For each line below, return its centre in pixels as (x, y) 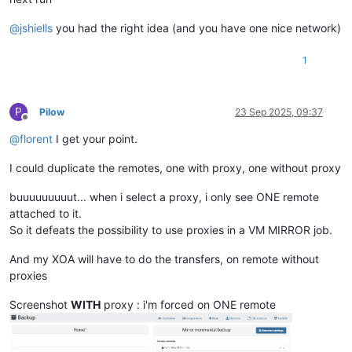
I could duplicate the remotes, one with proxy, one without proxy (175, 168)
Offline (39, 123)
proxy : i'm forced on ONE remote (188, 305)
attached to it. (46, 214)
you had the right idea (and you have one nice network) (197, 28)
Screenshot (40, 305)
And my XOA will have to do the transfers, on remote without (164, 259)
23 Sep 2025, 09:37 (279, 112)
